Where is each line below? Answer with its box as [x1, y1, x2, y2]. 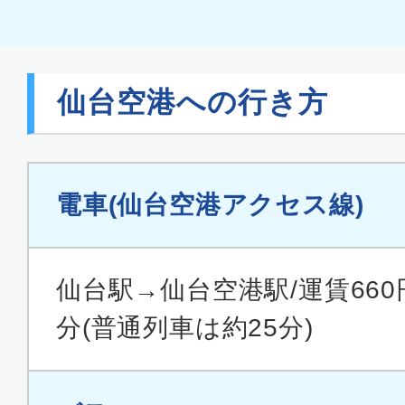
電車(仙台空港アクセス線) [56, 190, 364, 219]
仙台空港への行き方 [57, 85, 328, 118]
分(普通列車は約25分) [56, 313, 314, 342]
